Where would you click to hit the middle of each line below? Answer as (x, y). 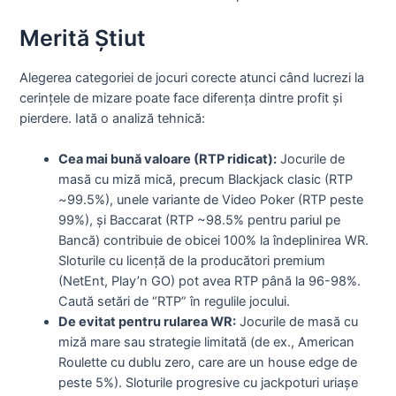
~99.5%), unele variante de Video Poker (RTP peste (211, 200)
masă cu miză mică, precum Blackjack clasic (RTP (206, 180)
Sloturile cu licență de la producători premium (192, 261)
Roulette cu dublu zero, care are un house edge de (208, 363)
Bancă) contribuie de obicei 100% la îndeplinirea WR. (214, 241)
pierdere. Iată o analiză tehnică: (113, 118)
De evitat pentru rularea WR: (148, 322)
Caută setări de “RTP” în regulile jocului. (175, 302)
